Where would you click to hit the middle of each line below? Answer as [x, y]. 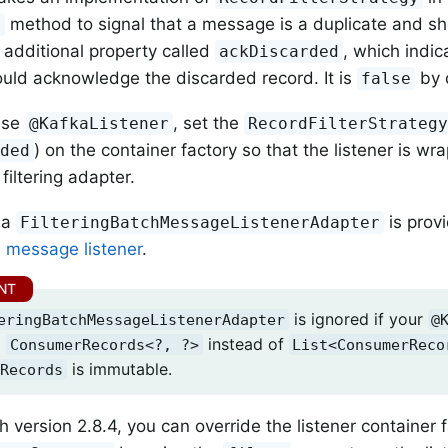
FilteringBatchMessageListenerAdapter [200, 223]
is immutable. [119, 368]
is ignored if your [358, 318]
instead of [245, 343]
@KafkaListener [99, 124]
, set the [209, 123]
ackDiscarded [279, 52]
